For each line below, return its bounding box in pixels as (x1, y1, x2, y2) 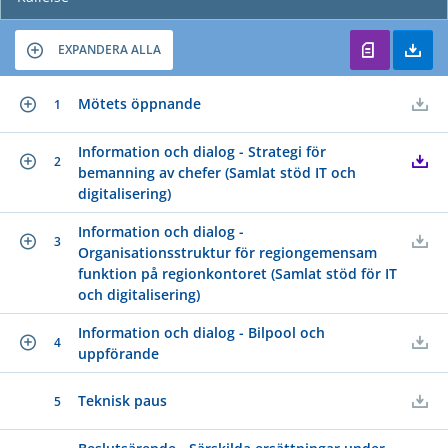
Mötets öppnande (78, 93, 201, 113)
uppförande (78, 343, 159, 363)
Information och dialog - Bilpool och (78, 322, 325, 342)
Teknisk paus (78, 390, 167, 410)
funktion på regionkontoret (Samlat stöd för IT (78, 263, 397, 283)
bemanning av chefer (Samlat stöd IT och (78, 162, 356, 182)
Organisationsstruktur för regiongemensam (78, 242, 377, 262)
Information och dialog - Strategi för (78, 141, 326, 161)
